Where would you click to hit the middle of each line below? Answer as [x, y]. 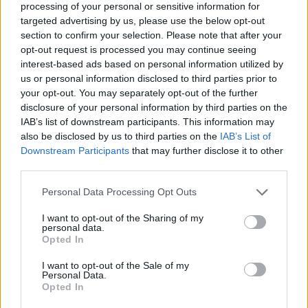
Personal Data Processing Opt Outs [119, 192]
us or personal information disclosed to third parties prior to [149, 78]
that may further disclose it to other [206, 150]
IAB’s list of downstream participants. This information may [147, 121]
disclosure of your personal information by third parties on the [154, 107]
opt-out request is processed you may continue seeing [139, 49]
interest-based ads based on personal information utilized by [152, 64]
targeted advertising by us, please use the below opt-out [143, 20]
